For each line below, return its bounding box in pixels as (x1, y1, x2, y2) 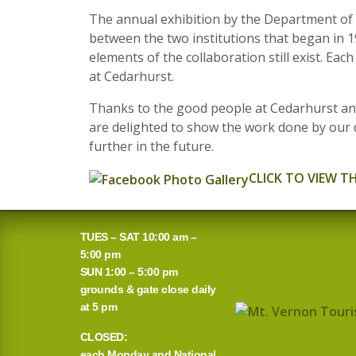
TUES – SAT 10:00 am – (79, 230, 196, 243)
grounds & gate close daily (79, 282, 216, 296)
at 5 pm (79, 300, 117, 313)
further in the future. (89, 137, 214, 155)
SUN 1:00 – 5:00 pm (79, 265, 178, 278)
